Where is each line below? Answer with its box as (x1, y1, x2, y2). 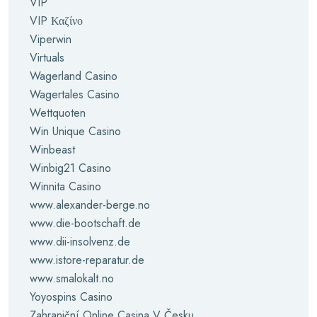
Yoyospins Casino (30, 289, 113, 305)
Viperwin (30, 31, 71, 47)
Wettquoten (30, 105, 86, 121)
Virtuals (30, 50, 64, 66)
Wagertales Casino (30, 86, 120, 103)
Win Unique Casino (30, 123, 121, 139)
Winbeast (30, 142, 75, 158)
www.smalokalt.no (30, 270, 114, 287)
